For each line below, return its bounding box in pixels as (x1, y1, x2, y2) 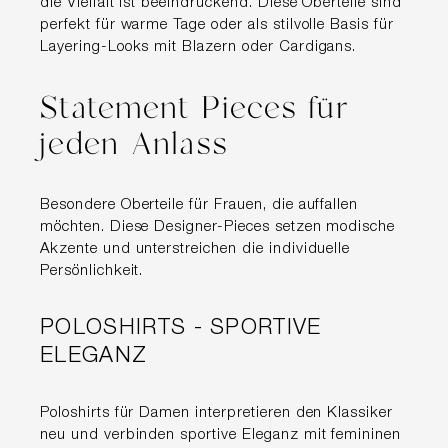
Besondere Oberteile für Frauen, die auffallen (40, 197, 359, 213)
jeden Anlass (40, 121, 229, 168)
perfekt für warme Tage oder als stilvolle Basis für (40, 17, 394, 33)
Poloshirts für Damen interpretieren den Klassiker (40, 405, 394, 421)
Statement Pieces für (40, 85, 350, 132)
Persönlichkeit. (40, 263, 149, 279)
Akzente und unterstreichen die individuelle (40, 241, 351, 257)
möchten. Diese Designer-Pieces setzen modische (40, 219, 396, 235)
